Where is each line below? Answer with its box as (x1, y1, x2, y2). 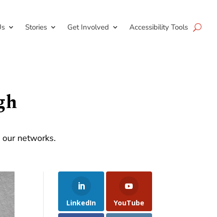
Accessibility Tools (129, 22, 188, 32)
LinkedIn (66, 198, 96, 207)
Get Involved (67, 22, 109, 32)
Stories (25, 22, 47, 32)
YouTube (113, 198, 144, 207)
